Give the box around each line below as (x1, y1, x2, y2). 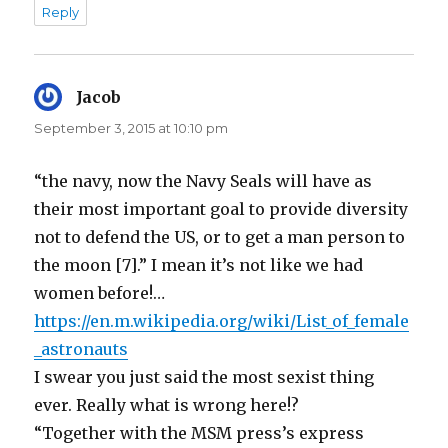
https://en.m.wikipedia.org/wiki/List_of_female (34, 311, 410, 332)
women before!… (34, 283, 165, 304)
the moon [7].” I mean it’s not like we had (34, 255, 364, 276)
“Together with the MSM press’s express (34, 423, 365, 444)
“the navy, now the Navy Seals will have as (34, 171, 373, 192)
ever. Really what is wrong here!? (34, 395, 300, 416)
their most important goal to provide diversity (34, 199, 409, 220)
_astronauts (34, 339, 129, 360)
